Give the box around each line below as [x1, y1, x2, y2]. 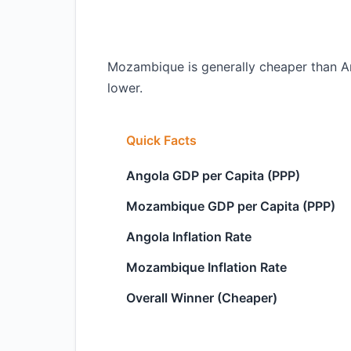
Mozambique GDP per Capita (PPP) [126, 198, 335, 214]
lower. [107, 80, 143, 96]
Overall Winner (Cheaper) [126, 290, 277, 306]
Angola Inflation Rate [126, 229, 251, 244]
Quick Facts [126, 132, 197, 148]
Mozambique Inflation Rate [126, 259, 287, 275]
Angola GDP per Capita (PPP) [126, 168, 300, 183]
